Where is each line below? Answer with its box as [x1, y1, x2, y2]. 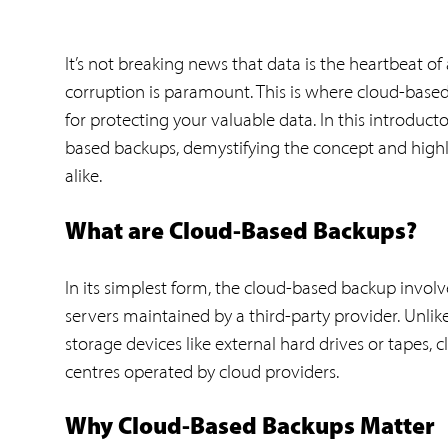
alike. [65, 164, 102, 188]
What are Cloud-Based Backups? [65, 221, 417, 246]
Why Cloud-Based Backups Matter [65, 416, 435, 441]
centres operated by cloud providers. [65, 359, 339, 383]
